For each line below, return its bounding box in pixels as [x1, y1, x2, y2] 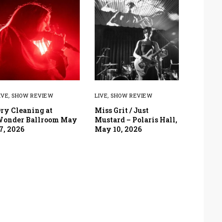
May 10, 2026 [95, 124, 142, 134]
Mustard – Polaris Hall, [95, 114, 177, 124]
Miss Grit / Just [95, 105, 149, 115]
